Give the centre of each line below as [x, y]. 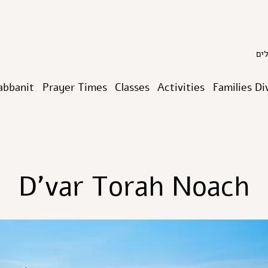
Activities [181, 87]
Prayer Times [74, 87]
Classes [132, 87]
